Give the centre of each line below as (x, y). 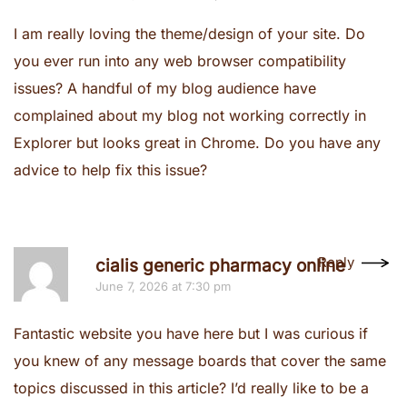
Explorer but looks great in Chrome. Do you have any (197, 143)
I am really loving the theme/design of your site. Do (189, 34)
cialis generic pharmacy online (220, 266)
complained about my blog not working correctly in (190, 115)
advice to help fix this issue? (110, 170)
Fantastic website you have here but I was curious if (191, 333)
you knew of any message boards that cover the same (200, 361)
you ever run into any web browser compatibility (180, 61)
